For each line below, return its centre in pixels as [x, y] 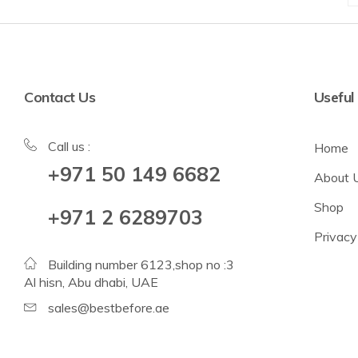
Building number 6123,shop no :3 [141, 265]
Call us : [69, 147]
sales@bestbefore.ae [109, 308]
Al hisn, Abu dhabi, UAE [91, 282]
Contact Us [60, 97]
